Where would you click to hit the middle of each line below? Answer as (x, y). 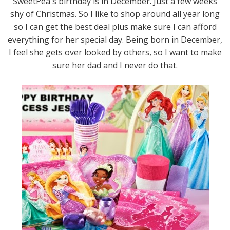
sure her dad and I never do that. (115, 65)
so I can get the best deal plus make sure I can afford (115, 27)
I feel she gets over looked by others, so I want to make (115, 52)
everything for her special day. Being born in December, (115, 40)
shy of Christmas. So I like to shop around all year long (115, 14)
